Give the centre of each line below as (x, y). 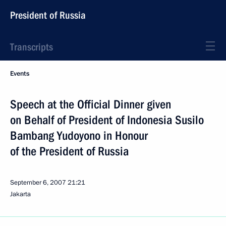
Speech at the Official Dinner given (91, 104)
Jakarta (20, 194)
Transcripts (32, 47)
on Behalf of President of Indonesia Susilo (107, 120)
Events (20, 74)
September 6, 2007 (38, 183)
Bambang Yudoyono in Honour (79, 136)
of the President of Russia (69, 151)
